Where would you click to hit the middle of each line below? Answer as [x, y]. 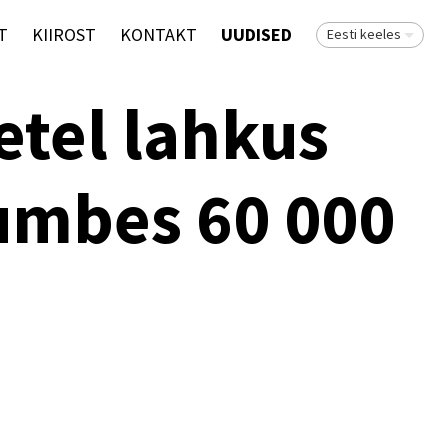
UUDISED [256, 34]
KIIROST [63, 34]
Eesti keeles [363, 34]
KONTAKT [158, 34]
